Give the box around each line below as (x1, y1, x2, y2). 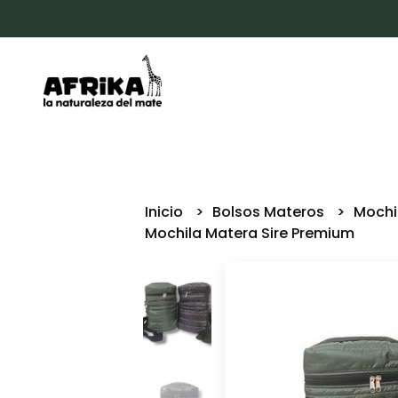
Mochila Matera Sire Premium (145, 223, 355, 243)
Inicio (145, 202, 187, 222)
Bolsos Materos (212, 202, 329, 222)
